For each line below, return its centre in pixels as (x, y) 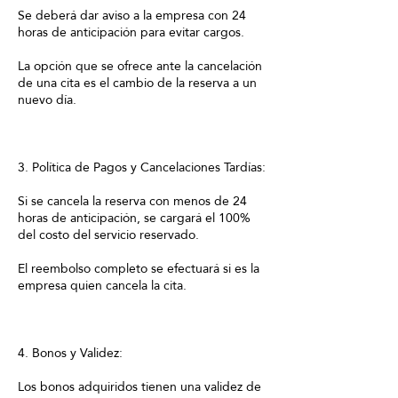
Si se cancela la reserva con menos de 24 (132, 201)
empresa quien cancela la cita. (102, 285)
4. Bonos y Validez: (70, 353)
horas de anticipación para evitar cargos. (131, 32)
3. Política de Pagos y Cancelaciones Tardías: (142, 167)
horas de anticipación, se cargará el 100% (134, 218)
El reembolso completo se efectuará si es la (139, 268)
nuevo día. (47, 99)
